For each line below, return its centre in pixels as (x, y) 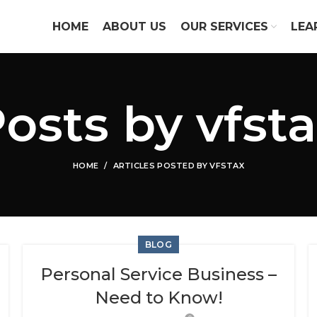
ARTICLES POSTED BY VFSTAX (178, 166)
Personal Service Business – (158, 274)
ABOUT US (134, 27)
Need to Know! (158, 298)
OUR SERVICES (224, 27)
